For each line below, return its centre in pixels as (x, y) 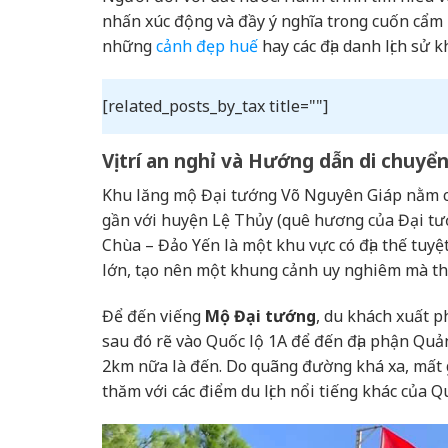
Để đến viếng (153, 315)
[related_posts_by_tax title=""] (215, 106)
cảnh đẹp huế (207, 45)
